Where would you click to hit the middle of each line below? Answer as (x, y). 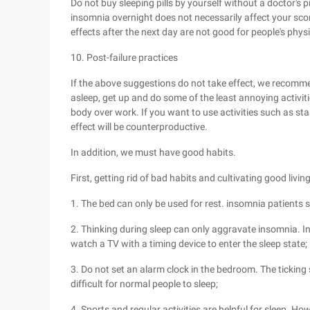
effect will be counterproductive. (139, 127)
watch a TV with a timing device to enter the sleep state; (189, 244)
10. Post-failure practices (124, 57)
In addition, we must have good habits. (153, 152)
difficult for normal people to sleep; (144, 284)
